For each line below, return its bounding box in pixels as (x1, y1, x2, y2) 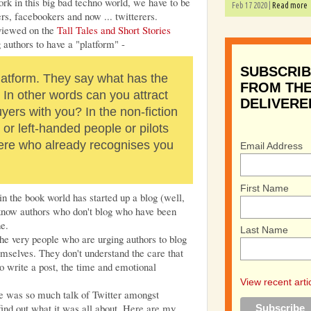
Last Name (240, 224, 289, 236)
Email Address (240, 140, 303, 151)
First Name (240, 182, 289, 194)
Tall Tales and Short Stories (57, 22, 171, 37)
